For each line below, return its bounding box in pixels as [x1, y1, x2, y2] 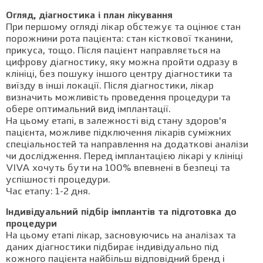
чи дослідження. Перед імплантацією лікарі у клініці [6, 152, 243, 161]
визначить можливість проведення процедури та [6, 93, 231, 103]
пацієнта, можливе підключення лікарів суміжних [6, 129, 231, 138]
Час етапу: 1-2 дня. [6, 187, 90, 197]
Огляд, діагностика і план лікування [6, 11, 173, 21]
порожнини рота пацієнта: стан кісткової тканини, [6, 35, 233, 44]
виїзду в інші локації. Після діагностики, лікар [6, 82, 214, 91]
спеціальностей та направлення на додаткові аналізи [6, 140, 248, 150]
